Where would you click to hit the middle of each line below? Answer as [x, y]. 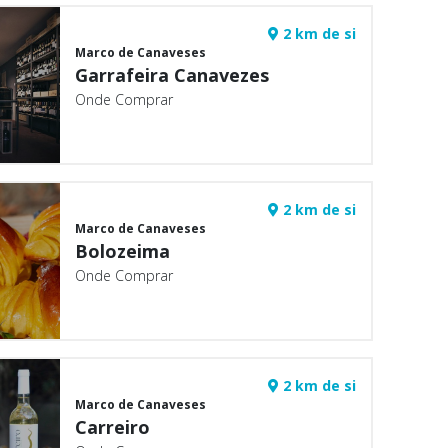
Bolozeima [123, 251]
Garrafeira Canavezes [172, 75]
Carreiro [113, 427]
